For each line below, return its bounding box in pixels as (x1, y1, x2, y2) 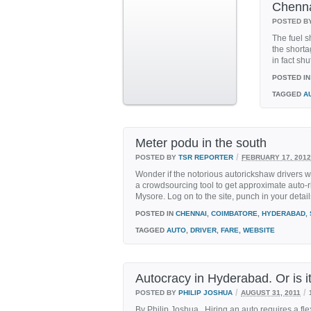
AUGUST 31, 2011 (241, 288, 301, 296)
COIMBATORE (211, 209, 258, 217)
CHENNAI (176, 209, 207, 217)
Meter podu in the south (135, 135, 267, 150)
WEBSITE (243, 226, 275, 234)
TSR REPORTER (178, 153, 233, 160)
